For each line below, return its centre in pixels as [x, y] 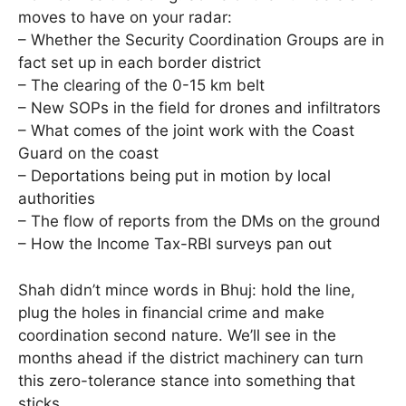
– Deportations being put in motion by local [174, 176]
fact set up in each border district [140, 63]
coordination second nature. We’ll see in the [177, 335]
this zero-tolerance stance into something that [187, 380]
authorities [57, 199]
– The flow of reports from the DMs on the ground [199, 222]
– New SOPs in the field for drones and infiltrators [199, 108]
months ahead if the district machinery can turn [191, 358]
